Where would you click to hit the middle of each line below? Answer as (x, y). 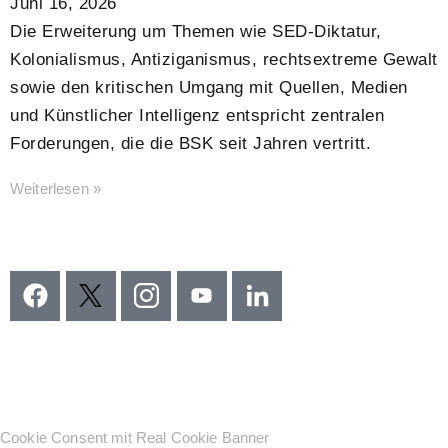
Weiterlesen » (55, 188)
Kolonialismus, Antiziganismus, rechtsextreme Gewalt (224, 59)
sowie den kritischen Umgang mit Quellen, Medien (209, 87)
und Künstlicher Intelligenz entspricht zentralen (197, 115)
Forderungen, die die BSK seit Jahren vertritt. (190, 143)
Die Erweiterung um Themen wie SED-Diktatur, (196, 31)
